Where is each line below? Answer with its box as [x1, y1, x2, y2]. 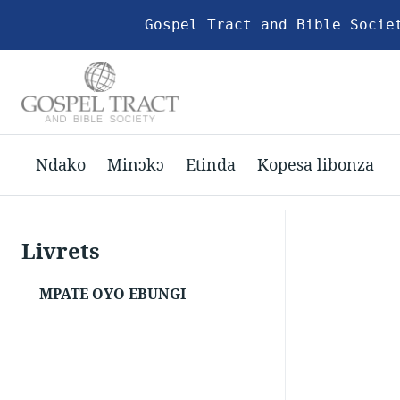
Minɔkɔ [107, 153, 164, 175]
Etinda [186, 153, 236, 175]
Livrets [21, 236, 100, 266]
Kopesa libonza [257, 153, 374, 175]
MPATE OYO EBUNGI [39, 284, 186, 304]
